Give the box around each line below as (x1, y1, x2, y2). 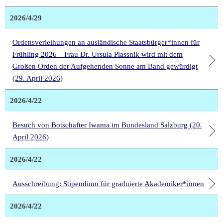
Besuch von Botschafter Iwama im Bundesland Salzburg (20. (12, 121, 202, 129)
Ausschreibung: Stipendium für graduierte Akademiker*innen (12, 180, 204, 188)
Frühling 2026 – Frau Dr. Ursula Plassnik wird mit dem (12, 50, 183, 59)
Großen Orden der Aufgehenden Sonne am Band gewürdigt (12, 62, 198, 71)
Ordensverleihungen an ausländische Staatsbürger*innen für (12, 38, 200, 47)
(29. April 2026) (12, 74, 63, 83)
